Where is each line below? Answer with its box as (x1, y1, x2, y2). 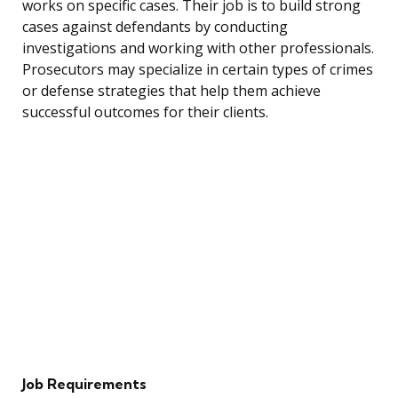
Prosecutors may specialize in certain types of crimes (22, 60, 373, 80)
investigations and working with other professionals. (22, 38, 374, 59)
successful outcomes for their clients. (22, 102, 268, 123)
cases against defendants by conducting (22, 17, 288, 37)
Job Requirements (22, 375, 147, 394)
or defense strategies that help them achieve (22, 81, 321, 101)
